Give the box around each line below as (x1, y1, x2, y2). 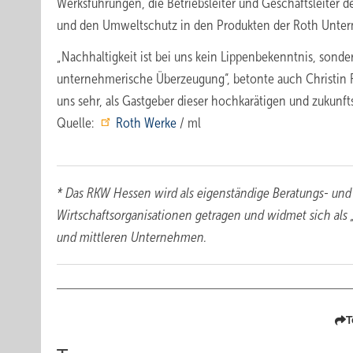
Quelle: (57, 115, 97, 131)
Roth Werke (116, 115, 176, 131)
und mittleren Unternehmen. (57, 229, 206, 245)
